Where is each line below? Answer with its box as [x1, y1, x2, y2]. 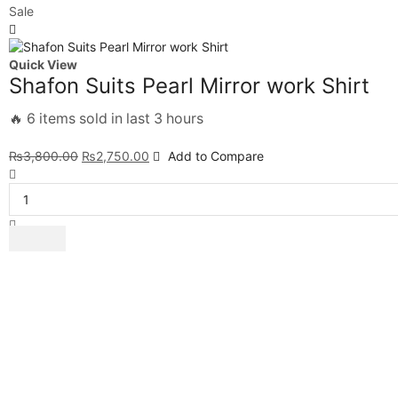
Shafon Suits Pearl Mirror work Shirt [9, 72, 370, 99]
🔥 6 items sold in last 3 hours [9, 109, 203, 127]
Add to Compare [168, 147, 264, 163]
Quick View [9, 56, 77, 72]
